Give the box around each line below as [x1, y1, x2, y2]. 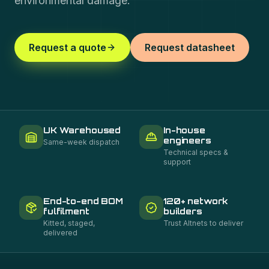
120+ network [163, 196, 229, 206]
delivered [43, 228, 77, 237]
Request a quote [29, 41, 106, 53]
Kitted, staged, [43, 219, 95, 228]
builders [163, 206, 202, 216]
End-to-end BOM [43, 196, 124, 206]
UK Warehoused [43, 125, 121, 135]
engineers [163, 135, 211, 145]
